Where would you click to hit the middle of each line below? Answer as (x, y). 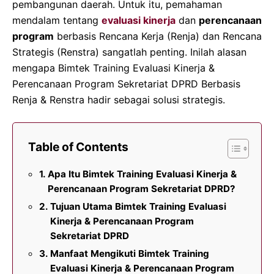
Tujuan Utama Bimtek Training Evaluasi (139, 206)
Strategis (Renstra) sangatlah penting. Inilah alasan (129, 52)
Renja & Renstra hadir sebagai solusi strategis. (119, 99)
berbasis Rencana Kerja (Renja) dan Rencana (158, 36)
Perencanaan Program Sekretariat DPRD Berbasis (126, 83)
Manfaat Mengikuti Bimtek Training (130, 253)
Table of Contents (78, 146)
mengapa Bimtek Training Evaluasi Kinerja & (113, 68)
